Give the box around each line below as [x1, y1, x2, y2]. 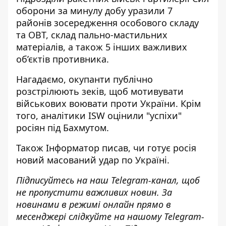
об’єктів [16, 53, 52, 65]
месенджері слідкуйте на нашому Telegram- [16, 210, 204, 222]
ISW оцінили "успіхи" [88, 109, 182, 122]
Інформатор [46, 142, 99, 154]
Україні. [133, 154, 169, 166]
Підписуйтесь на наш [16, 174, 111, 186]
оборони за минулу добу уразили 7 [16, 5, 173, 17]
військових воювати [16, 97, 108, 109]
